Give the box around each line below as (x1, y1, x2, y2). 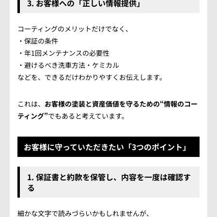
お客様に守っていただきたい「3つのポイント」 (24, 141, 190, 153)
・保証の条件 (17, 36, 58, 46)
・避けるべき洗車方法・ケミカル (17, 60, 119, 70)
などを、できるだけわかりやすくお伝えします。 (17, 72, 166, 82)
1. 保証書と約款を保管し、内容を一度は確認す (27, 171, 191, 183)
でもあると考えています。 (48, 111, 128, 121)
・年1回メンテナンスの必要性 (17, 48, 109, 58)
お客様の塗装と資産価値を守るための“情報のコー (45, 99, 198, 108)
